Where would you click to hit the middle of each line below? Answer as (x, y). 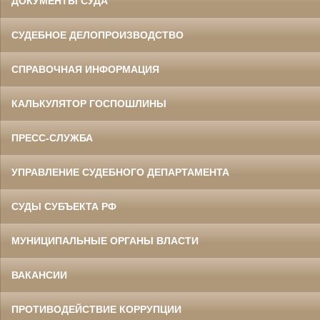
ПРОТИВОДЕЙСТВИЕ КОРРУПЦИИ (96, 310)
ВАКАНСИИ (39, 275)
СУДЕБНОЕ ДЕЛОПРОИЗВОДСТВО (97, 35)
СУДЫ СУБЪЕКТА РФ (64, 207)
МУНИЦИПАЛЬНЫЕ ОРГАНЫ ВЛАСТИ (105, 241)
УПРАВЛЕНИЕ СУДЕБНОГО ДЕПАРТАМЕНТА (120, 172)
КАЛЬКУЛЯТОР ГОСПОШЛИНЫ (89, 104)
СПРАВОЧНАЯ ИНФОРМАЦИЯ (85, 70)
